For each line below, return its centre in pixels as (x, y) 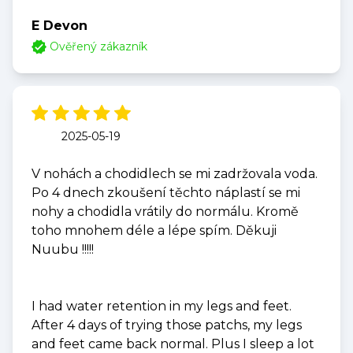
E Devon (59, 26)
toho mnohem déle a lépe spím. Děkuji (154, 231)
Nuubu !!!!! (63, 250)
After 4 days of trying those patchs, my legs (167, 325)
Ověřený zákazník (99, 47)
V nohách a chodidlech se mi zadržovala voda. (175, 174)
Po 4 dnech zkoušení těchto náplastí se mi (166, 193)
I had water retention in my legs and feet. (162, 307)
